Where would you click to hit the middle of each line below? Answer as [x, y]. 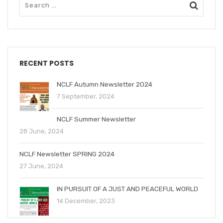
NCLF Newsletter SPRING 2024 [67, 154]
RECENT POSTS [47, 63]
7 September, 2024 [86, 96]
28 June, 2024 [42, 131]
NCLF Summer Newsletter [96, 119]
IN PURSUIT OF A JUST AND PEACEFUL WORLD [127, 188]
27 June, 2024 [41, 166]
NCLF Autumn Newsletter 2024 [105, 84]
